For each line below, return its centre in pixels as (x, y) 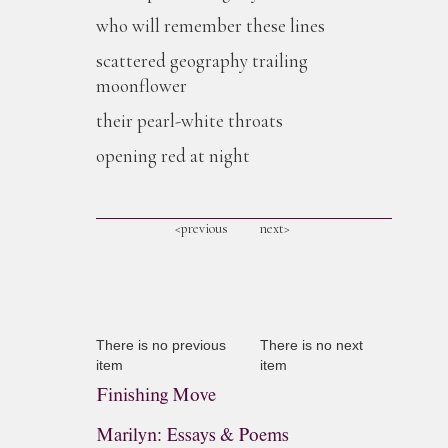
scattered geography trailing (202, 60)
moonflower (141, 85)
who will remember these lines (210, 25)
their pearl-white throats (189, 120)
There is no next (311, 345)
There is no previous (161, 345)
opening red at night (173, 155)
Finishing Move (156, 395)
